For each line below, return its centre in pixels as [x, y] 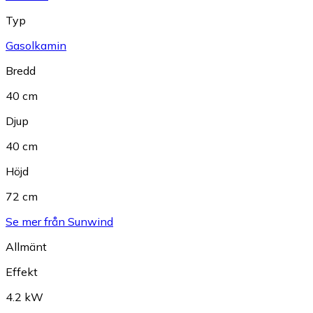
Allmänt [26, 247]
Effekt [22, 272]
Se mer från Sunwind [59, 222]
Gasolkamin [36, 46]
